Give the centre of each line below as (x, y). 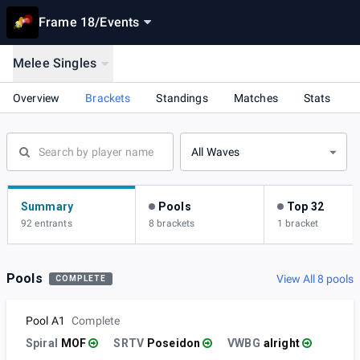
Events (120, 22)
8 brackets (172, 224)
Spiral (42, 344)
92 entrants (47, 224)
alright (281, 344)
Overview (37, 98)
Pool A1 (46, 321)
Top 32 (305, 207)
